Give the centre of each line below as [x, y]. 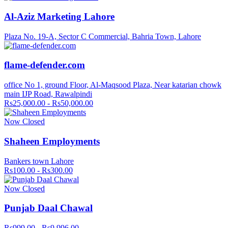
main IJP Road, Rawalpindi [48, 94]
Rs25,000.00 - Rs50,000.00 [49, 103]
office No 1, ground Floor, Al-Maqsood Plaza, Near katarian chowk [113, 85]
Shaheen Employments [52, 141]
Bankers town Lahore [39, 161]
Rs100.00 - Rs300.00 [38, 170]
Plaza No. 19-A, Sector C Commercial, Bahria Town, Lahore [103, 36]
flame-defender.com [45, 65]
